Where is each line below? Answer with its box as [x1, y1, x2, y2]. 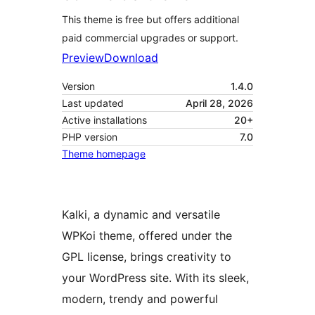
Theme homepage [62, 148, 146, 160]
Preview [62, 51, 104, 65]
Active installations [62, 114, 147, 127]
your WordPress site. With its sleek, [62, 271, 249, 285]
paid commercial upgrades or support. [62, 32, 238, 44]
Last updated [62, 97, 124, 110]
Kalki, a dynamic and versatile [62, 207, 220, 222]
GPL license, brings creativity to [62, 250, 231, 264]
